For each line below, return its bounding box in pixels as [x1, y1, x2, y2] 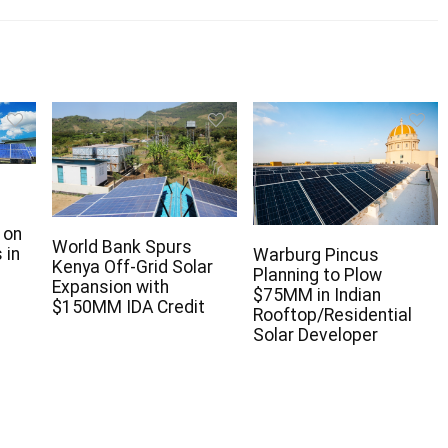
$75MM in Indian [252, 285, 381, 306]
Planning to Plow [252, 265, 382, 286]
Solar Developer [252, 325, 378, 346]
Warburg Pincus [252, 245, 379, 266]
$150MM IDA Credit [52, 297, 205, 318]
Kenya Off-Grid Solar [52, 257, 213, 278]
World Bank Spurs [52, 237, 192, 258]
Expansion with [52, 277, 169, 298]
